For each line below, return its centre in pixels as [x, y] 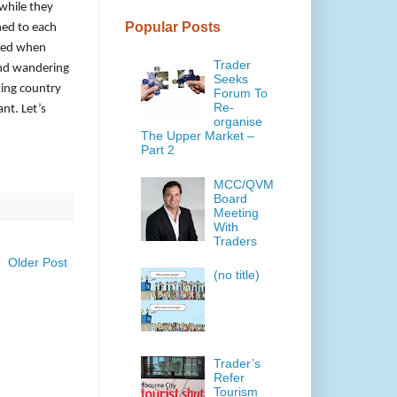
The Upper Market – [197, 136]
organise [238, 122]
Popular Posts [173, 27]
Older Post [38, 262]
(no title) [237, 275]
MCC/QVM [244, 184]
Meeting [237, 212]
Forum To [241, 93]
